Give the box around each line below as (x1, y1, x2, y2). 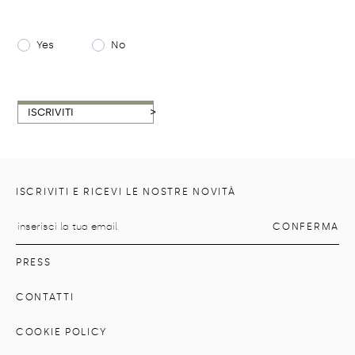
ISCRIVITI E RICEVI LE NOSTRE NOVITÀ (16, 186, 236, 197)
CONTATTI (16, 292, 74, 303)
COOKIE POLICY (16, 326, 108, 338)
